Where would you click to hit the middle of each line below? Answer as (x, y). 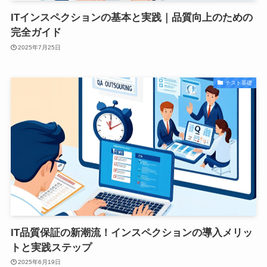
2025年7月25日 (40, 47)
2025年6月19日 (40, 262)
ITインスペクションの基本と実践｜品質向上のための (131, 18)
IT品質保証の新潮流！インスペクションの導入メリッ (131, 232)
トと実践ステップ (51, 247)
